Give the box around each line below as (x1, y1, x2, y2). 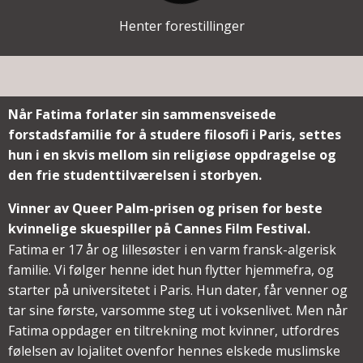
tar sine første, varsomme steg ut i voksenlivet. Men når (8, 301, 348, 319)
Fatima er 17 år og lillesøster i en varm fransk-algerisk (8, 240, 336, 258)
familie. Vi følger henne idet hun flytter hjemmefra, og (8, 260, 334, 279)
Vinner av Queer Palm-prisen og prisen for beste (8, 199, 322, 218)
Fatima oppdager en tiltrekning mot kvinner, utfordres (8, 321, 340, 340)
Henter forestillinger (118, 17, 245, 36)
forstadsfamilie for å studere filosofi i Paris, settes (8, 126, 341, 144)
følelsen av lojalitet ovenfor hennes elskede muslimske (8, 341, 340, 360)
